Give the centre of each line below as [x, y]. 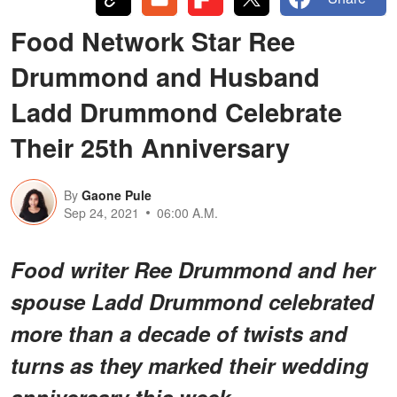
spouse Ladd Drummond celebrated [192, 301]
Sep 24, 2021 [101, 212]
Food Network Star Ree [153, 40]
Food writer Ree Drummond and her [193, 269]
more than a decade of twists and [179, 333]
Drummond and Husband [165, 76]
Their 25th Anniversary [150, 147]
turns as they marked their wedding [190, 365]
